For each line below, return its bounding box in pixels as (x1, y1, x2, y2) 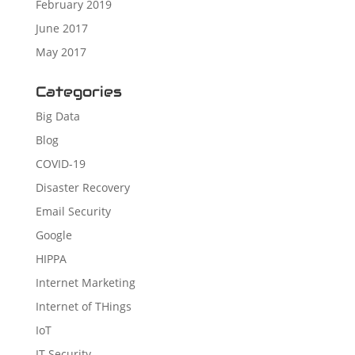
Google (35, 227, 72, 242)
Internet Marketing (35, 274, 136, 290)
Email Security (35, 203, 111, 219)
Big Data (35, 108, 80, 124)
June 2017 (35, 20, 88, 36)
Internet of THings (35, 298, 132, 314)
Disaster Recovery (35, 179, 130, 195)
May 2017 (35, 44, 86, 59)
